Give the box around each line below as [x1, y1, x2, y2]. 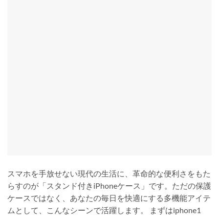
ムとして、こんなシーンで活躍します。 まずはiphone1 [7, 205, 201, 215]
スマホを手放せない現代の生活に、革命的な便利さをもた [7, 168, 211, 178]
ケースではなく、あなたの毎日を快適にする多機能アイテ [7, 193, 211, 202]
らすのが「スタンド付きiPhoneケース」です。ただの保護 [7, 180, 211, 190]
